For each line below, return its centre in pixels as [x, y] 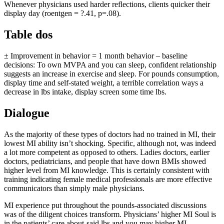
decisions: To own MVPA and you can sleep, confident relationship [110, 65]
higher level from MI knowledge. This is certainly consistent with [107, 170]
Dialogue [27, 113]
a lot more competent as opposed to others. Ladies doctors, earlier [107, 152]
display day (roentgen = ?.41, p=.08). [62, 13]
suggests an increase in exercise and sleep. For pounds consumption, [111, 74]
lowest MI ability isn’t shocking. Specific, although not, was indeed [110, 143]
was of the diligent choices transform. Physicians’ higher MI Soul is [110, 214]
